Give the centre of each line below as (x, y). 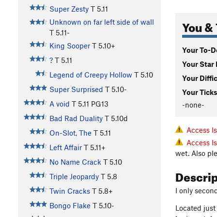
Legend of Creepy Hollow (91, 75)
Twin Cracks (70, 191)
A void (59, 104)
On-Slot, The (70, 133)
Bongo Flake (70, 206)
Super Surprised (76, 89)
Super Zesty (69, 9)
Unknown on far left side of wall (101, 22)
